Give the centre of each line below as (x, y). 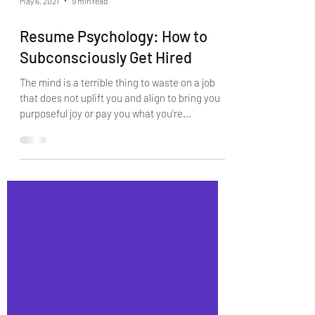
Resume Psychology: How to (114, 64)
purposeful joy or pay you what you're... (105, 141)
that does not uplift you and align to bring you (120, 126)
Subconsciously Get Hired (106, 85)
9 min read (90, 28)
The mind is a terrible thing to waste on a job (117, 110)
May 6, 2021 (39, 28)
